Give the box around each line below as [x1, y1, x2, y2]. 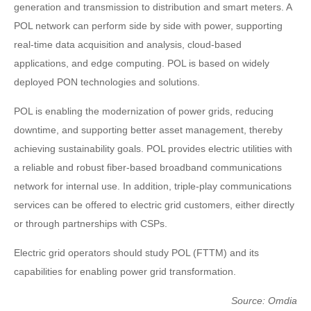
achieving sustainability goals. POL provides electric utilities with [14, 142, 292, 154]
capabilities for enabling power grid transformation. [14, 265, 236, 277]
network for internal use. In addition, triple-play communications [14, 180, 292, 192]
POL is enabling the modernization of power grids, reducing [14, 105, 274, 117]
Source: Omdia [231, 294, 297, 306]
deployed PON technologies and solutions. [14, 76, 200, 87]
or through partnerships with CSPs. [14, 217, 167, 229]
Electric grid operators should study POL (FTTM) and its [14, 246, 259, 258]
